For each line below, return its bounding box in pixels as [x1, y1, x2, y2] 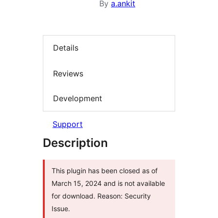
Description [43, 135, 108, 150]
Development [53, 93, 102, 104]
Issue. [52, 204, 70, 213]
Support [53, 119, 83, 129]
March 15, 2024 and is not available [52, 179, 165, 187]
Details [53, 43, 78, 53]
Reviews [53, 68, 83, 78]
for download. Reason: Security [52, 191, 151, 200]
